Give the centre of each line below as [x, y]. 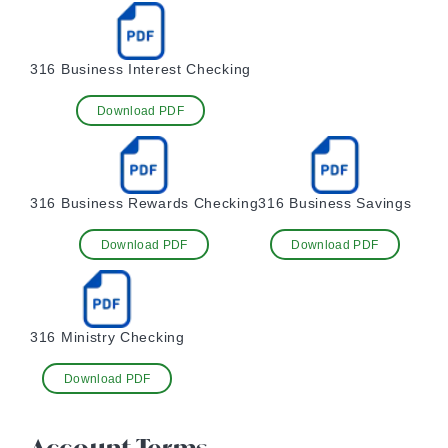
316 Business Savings [335, 203]
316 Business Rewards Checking [144, 203]
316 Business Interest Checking [140, 69]
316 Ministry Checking [107, 337]
